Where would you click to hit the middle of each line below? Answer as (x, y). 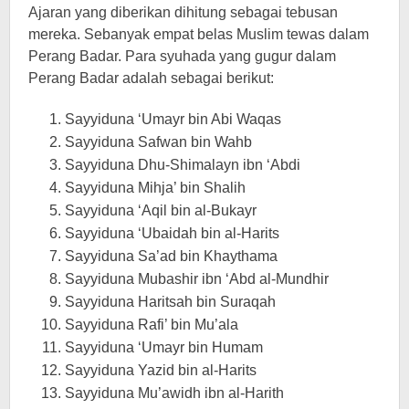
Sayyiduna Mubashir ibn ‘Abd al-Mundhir (197, 278)
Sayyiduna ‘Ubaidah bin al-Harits (172, 233)
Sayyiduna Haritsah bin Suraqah (170, 301)
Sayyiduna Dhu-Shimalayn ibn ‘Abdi (183, 164)
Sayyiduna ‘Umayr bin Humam (164, 347)
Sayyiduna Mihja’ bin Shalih (155, 187)
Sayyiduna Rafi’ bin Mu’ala (152, 324)
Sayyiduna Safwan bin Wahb (158, 142)
